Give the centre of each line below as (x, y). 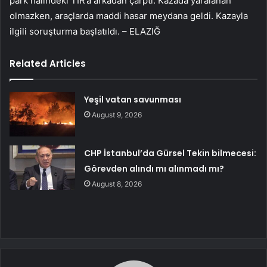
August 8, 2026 (117, 184)
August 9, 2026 (117, 114)
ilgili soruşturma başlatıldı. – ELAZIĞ (85, 31)
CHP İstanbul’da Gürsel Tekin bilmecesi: (170, 153)
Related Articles (48, 63)
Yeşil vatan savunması (133, 99)
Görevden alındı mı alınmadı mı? (154, 168)
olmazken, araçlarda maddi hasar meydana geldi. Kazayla (129, 15)
